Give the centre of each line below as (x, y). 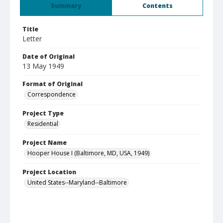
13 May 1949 (43, 66)
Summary (66, 6)
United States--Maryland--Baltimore (77, 182)
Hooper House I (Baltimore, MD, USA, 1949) (88, 153)
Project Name (45, 143)
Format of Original (53, 84)
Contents (157, 6)
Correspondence (52, 94)
